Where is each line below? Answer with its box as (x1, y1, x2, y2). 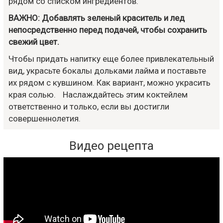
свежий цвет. (8, 37, 59, 47)
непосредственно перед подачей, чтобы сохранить (8, 25, 207, 35)
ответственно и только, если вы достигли (8, 102, 169, 111)
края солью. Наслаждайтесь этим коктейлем (8, 90, 188, 100)
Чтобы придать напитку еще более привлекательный (8, 54, 214, 64)
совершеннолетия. (8, 113, 81, 123)
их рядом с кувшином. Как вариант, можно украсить (8, 78, 211, 88)
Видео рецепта (69, 139, 154, 153)
